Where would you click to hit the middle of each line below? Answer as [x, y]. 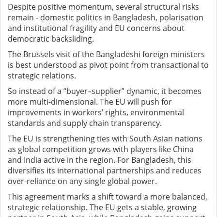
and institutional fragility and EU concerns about [96, 28]
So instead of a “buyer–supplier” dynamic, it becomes [105, 91]
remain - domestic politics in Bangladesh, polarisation [106, 18]
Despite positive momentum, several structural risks [103, 7]
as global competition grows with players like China [101, 149]
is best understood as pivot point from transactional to [108, 65]
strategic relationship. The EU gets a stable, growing [102, 208]
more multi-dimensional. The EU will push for [90, 102]
